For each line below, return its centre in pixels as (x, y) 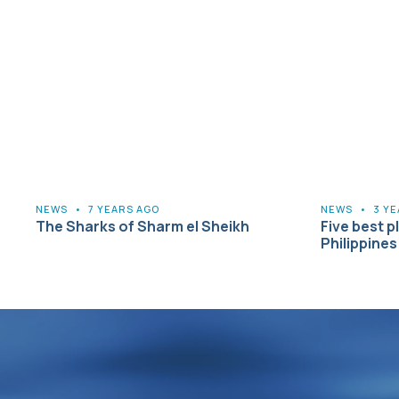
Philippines (359, 243)
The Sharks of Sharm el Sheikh (142, 226)
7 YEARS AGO (124, 208)
